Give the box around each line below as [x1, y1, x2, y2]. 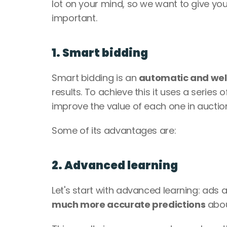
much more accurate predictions [52, 198, 206, 211]
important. [52, 12, 100, 24]
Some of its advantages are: [52, 124, 176, 137]
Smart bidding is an [52, 71, 139, 84]
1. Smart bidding [52, 45, 148, 61]
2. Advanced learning [52, 158, 178, 173]
